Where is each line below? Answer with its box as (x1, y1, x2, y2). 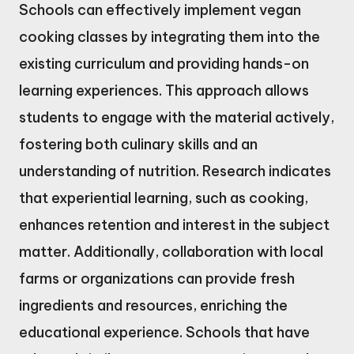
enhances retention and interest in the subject (19, 215, 330, 234)
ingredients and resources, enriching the (19, 296, 288, 314)
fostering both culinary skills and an (19, 134, 258, 153)
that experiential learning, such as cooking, (19, 188, 308, 207)
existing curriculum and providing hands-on (19, 54, 309, 73)
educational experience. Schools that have (19, 322, 310, 341)
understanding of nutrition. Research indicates (19, 161, 331, 180)
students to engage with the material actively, (19, 107, 334, 126)
